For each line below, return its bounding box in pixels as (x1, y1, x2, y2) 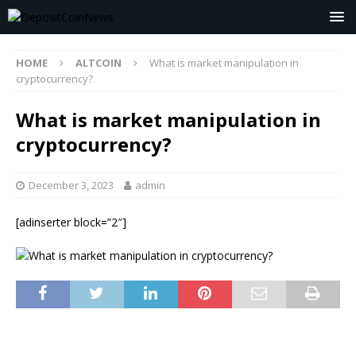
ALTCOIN (75, 56, 122, 70)
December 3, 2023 (29, 178, 114, 192)
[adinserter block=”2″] (16, 215, 126, 230)
